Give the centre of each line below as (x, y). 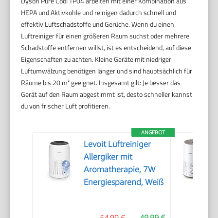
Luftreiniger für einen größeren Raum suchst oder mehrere (105, 36)
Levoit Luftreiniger (118, 144)
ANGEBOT (153, 132)
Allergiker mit (108, 156)
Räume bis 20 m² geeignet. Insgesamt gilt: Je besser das (101, 82)
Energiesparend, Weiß (124, 182)
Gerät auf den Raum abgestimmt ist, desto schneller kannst (107, 94)
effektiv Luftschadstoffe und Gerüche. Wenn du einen (98, 24)
